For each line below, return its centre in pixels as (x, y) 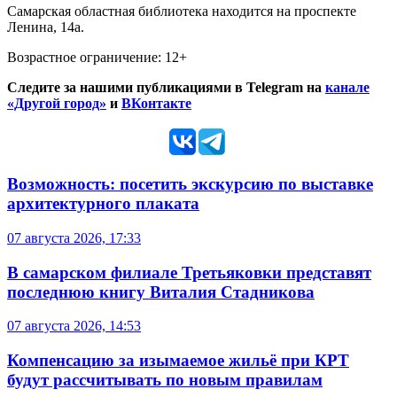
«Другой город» (57, 104)
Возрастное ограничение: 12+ (97, 58)
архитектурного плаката (103, 204)
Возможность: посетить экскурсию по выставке (190, 184)
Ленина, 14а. (46, 27)
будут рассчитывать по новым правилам (165, 380)
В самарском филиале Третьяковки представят (189, 272)
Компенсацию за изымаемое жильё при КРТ (178, 361)
